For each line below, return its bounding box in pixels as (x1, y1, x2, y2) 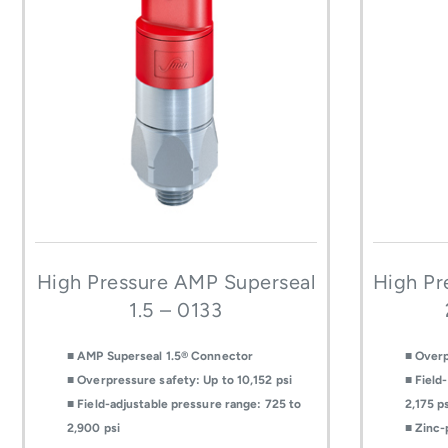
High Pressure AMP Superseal (36, 270, 316, 295)
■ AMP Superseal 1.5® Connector (67, 349, 253, 364)
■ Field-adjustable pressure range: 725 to (67, 397, 302, 412)
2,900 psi (67, 421, 120, 436)
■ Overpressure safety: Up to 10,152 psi (67, 373, 292, 388)
